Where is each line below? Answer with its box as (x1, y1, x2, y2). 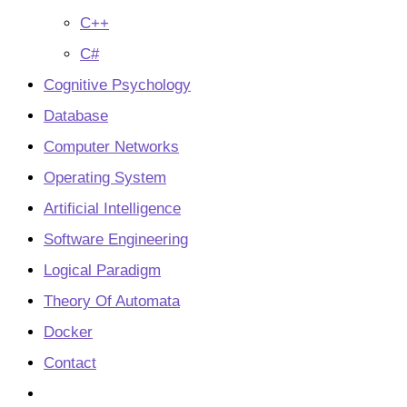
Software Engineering (44, 231, 188, 248)
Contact (44, 354, 96, 372)
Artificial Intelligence (44, 200, 181, 217)
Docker (44, 323, 93, 341)
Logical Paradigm (44, 262, 161, 279)
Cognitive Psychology (44, 76, 191, 94)
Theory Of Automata (44, 293, 180, 310)
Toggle (43, 384, 86, 402)
